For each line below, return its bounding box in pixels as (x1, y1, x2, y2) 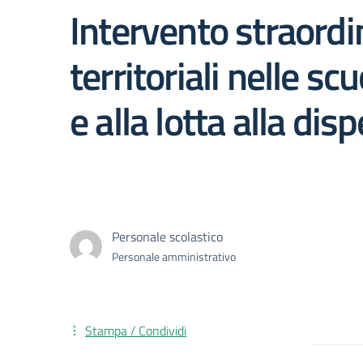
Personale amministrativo (112, 248, 236, 265)
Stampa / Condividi (85, 321, 186, 340)
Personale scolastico (112, 227, 223, 246)
